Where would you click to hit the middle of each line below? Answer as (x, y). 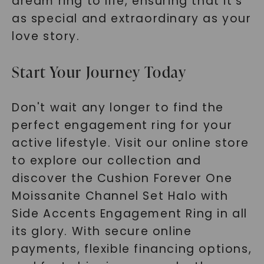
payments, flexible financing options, (132, 249)
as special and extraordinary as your (131, 19)
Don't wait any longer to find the (118, 108)
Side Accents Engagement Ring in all (129, 214)
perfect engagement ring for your (122, 125)
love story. (46, 36)
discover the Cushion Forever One (122, 178)
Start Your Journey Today (99, 72)
